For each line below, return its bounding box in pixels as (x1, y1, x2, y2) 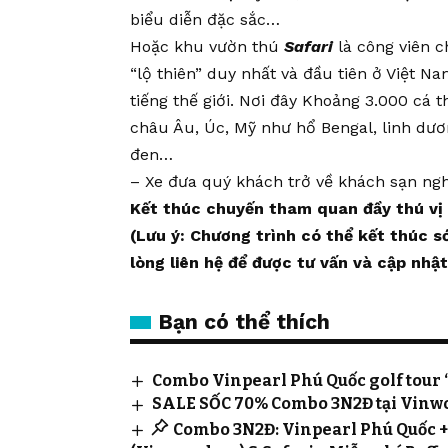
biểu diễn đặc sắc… (130, 10, 280, 30)
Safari (284, 37, 333, 57)
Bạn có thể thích (158, 309, 330, 335)
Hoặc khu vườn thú (130, 37, 284, 57)
